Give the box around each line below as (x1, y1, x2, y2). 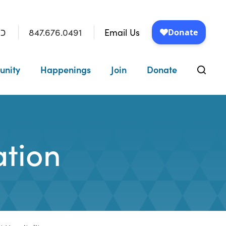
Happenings (40, 63, 91, 76)
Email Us (104, 26, 140, 38)
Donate (146, 63, 177, 76)
